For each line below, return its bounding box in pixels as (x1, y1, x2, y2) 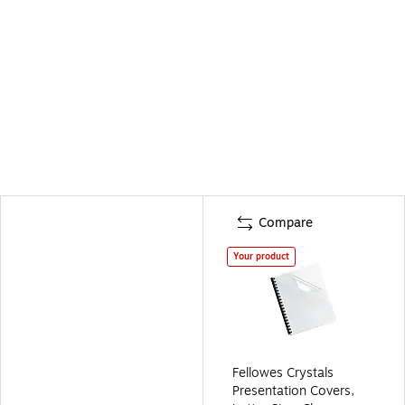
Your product (233, 249, 289, 263)
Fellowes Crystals (232, 363, 334, 382)
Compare (259, 212, 313, 232)
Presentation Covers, (232, 381, 354, 400)
